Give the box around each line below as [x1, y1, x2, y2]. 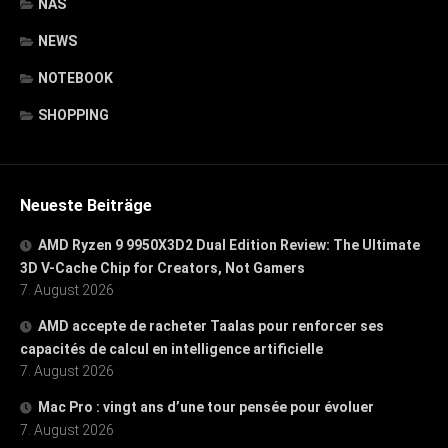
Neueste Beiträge [20, 195, 152, 215]
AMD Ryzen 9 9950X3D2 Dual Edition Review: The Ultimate [38, 236, 420, 253]
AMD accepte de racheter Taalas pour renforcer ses [38, 317, 384, 334]
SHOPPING [38, 106, 109, 123]
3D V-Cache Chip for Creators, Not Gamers [20, 259, 305, 276]
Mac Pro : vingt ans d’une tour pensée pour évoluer [38, 398, 374, 415]
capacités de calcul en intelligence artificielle [20, 340, 323, 357]
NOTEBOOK [38, 69, 113, 86]
